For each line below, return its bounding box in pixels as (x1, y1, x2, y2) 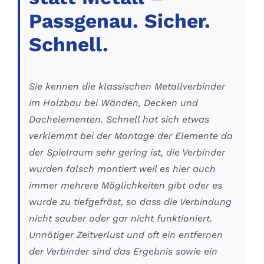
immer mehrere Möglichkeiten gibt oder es (29, 179, 222, 191)
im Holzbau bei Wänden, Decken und (29, 97, 198, 108)
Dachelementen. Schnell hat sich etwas (29, 113, 209, 125)
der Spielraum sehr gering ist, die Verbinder (29, 146, 225, 158)
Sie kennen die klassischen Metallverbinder (29, 80, 225, 92)
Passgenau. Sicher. (29, 9, 210, 32)
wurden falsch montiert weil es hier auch (29, 163, 216, 174)
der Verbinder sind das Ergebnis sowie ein (29, 245, 217, 257)
